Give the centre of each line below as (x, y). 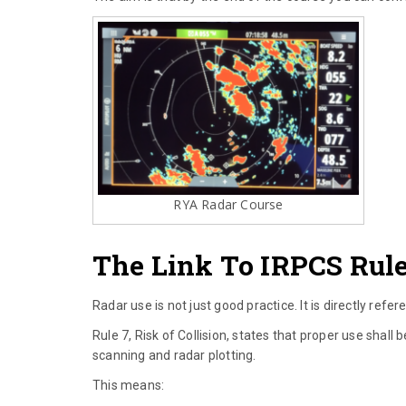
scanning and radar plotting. (174, 355)
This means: (129, 385)
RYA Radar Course (228, 204)
